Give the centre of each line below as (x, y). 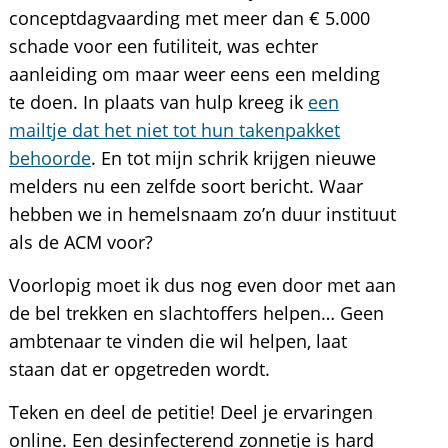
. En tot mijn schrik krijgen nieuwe (233, 158)
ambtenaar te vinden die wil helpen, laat (177, 341)
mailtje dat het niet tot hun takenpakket (174, 130)
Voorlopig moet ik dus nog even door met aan (202, 285)
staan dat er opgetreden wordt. (139, 369)
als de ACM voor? (80, 242)
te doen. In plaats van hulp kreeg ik (158, 102)
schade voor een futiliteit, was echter (163, 46)
